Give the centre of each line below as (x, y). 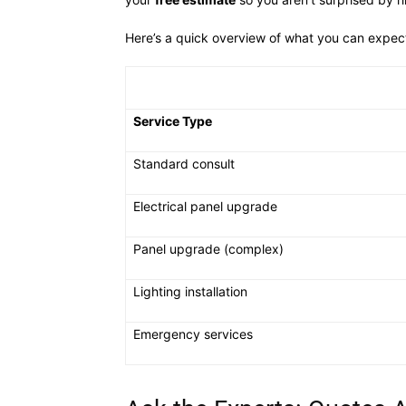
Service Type (173, 121)
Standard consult (184, 164)
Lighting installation (190, 291)
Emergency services (193, 334)
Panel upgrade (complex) (208, 249)
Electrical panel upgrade (205, 206)
